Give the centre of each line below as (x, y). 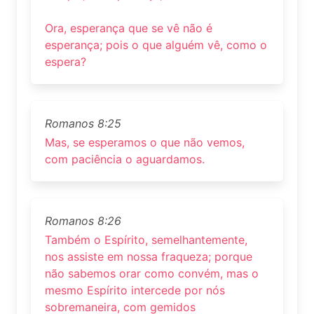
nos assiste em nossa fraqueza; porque (149, 256)
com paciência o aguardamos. (125, 159)
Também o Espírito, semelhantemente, (146, 239)
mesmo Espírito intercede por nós (135, 290)
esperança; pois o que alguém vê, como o (156, 45)
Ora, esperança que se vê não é (129, 28)
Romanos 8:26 (83, 220)
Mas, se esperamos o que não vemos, (145, 142)
